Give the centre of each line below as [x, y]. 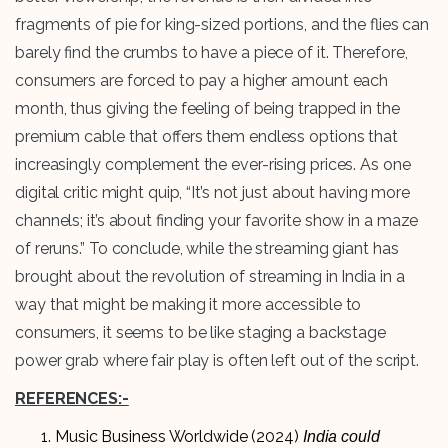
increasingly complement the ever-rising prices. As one [213, 165]
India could [341, 437]
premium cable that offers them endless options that [206, 137]
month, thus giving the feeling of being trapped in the [207, 109]
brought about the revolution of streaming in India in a [210, 277]
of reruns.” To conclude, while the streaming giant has [207, 249]
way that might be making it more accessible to [188, 305]
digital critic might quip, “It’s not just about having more [213, 193]
